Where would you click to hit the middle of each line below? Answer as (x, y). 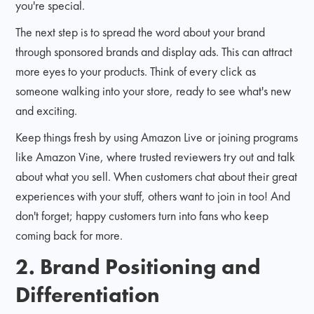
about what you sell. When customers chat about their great (157, 176)
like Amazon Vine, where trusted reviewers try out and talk (156, 156)
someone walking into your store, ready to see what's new (153, 90)
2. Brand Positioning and (138, 266)
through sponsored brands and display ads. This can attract (154, 51)
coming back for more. (69, 235)
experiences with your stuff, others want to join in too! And (153, 196)
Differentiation (88, 294)
